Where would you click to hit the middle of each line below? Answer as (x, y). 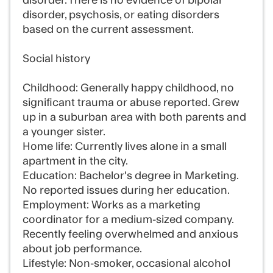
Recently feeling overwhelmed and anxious (130, 234)
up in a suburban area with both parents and (134, 117)
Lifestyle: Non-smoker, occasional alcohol (126, 264)
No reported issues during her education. (126, 190)
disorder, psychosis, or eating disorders (121, 15)
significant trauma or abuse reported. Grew (131, 103)
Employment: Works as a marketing (112, 205)
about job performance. (82, 249)
